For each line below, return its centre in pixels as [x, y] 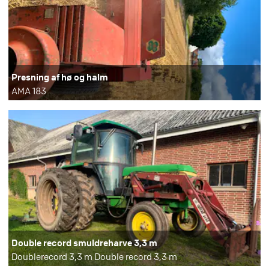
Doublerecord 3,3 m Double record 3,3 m [94, 257]
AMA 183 [29, 91]
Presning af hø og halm [60, 77]
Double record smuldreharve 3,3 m [84, 243]
